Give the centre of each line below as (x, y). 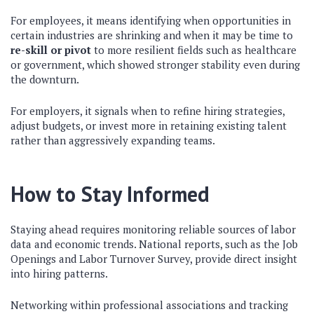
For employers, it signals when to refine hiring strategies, (148, 111)
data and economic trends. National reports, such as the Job (154, 244)
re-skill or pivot (51, 50)
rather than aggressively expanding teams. (113, 140)
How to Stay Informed (110, 194)
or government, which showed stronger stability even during (155, 64)
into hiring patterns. (59, 273)
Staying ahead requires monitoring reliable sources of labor (153, 229)
